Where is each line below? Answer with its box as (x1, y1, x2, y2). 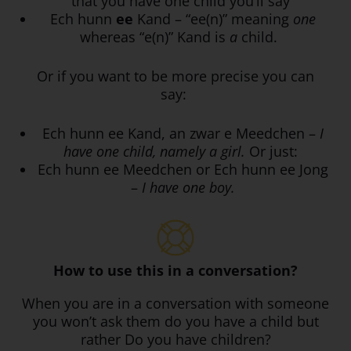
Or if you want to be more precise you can (37, 66, 314, 85)
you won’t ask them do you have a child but (32, 312, 319, 331)
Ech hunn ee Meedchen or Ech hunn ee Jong (37, 159, 328, 179)
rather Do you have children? (80, 330, 271, 349)
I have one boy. (141, 177, 235, 197)
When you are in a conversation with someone (22, 294, 329, 313)
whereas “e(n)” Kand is (80, 27, 230, 46)
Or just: (249, 141, 302, 161)
